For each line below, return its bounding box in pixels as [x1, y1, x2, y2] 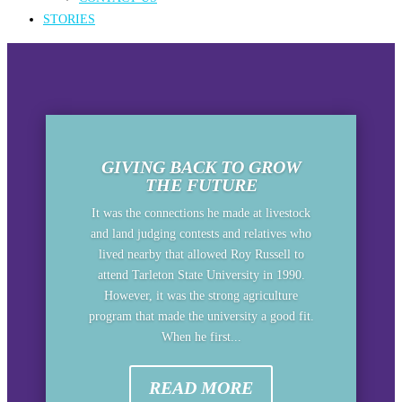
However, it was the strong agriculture [104, 289, 298, 303]
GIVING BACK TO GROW [100, 157, 301, 178]
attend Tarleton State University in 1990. [97, 268, 305, 283]
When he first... [161, 330, 241, 345]
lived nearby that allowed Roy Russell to [98, 248, 304, 262]
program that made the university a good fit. [88, 310, 314, 324]
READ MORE [149, 378, 253, 398]
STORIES [43, 12, 95, 27]
